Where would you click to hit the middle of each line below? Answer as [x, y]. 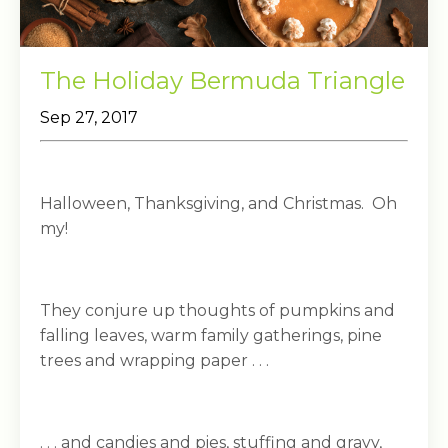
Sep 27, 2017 [89, 117]
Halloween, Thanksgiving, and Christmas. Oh [218, 203]
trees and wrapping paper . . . [154, 360]
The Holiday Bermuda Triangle [222, 80]
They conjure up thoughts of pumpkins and [217, 310]
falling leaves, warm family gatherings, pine [211, 335]
